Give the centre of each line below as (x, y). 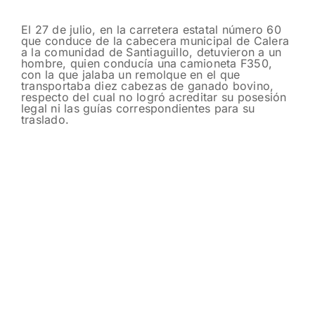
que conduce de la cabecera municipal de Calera (155, 40)
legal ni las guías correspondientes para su (138, 108)
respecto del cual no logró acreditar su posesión (154, 97)
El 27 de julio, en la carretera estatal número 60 (151, 29)
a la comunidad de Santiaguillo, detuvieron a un (152, 52)
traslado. (45, 119)
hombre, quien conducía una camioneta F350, (147, 63)
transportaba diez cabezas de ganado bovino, (148, 85)
